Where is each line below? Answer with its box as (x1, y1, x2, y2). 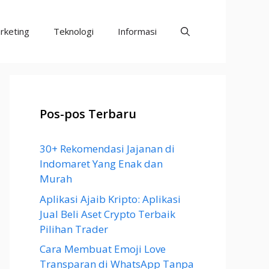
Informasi (118, 25, 157, 37)
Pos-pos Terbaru (40, 106, 136, 122)
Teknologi (53, 25, 94, 37)
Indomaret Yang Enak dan (40, 157, 163, 171)
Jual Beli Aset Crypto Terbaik (40, 207, 175, 221)
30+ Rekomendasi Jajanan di (40, 142, 175, 156)
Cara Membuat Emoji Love (40, 242, 166, 256)
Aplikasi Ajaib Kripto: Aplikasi (40, 192, 181, 206)
